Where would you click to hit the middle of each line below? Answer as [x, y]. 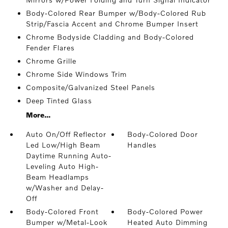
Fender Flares [50, 48]
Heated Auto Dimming [168, 222]
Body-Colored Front [62, 211]
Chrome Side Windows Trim [76, 74]
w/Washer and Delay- [65, 188]
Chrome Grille [51, 61]
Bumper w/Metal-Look [66, 222]
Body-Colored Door [163, 134]
